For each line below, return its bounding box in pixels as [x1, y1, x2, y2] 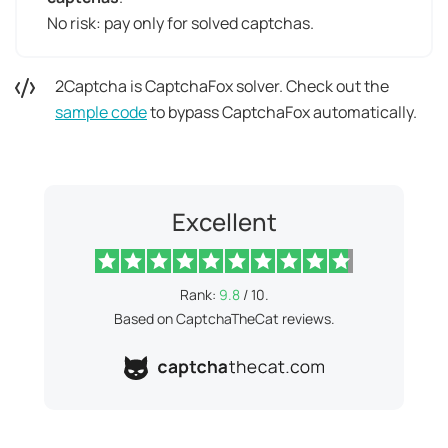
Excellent [171, 205, 277, 239]
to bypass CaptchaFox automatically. [147, 101, 417, 124]
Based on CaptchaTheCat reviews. [113, 309, 335, 329]
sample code [55, 101, 147, 124]
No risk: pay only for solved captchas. [47, 12, 314, 35]
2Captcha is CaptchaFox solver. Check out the [55, 75, 389, 98]
